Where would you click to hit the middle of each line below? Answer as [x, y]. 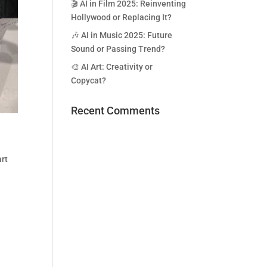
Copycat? [89, 80]
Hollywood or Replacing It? [122, 17]
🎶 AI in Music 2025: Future [122, 35]
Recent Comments [116, 111]
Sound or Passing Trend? [118, 49]
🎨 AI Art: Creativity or [112, 67]
